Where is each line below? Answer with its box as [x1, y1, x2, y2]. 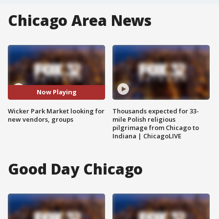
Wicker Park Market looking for [8, 106, 105, 115]
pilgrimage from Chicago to [112, 123, 199, 132]
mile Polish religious [112, 114, 175, 124]
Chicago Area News [8, 10, 152, 30]
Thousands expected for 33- [112, 106, 199, 115]
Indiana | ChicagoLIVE [112, 131, 181, 140]
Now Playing [36, 88, 77, 97]
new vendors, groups [8, 114, 73, 124]
